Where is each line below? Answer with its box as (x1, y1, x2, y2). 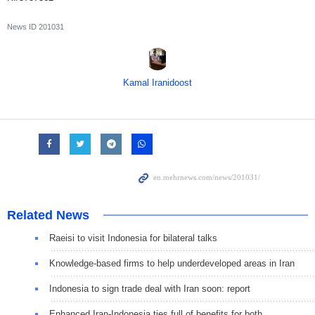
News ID (7, 22, 39, 31)
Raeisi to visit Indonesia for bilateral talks (49, 232, 217, 243)
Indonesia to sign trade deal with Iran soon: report (49, 283, 250, 294)
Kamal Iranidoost (123, 77, 192, 88)
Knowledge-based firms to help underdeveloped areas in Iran (49, 257, 295, 269)
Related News (7, 207, 89, 222)
